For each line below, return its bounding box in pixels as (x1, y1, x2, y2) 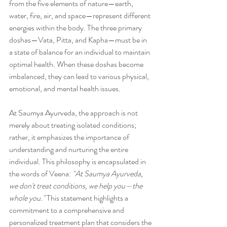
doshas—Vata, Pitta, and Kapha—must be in (9, 34, 148, 46)
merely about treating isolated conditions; (9, 119, 138, 131)
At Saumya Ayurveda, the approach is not (9, 107, 139, 119)
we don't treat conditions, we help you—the (9, 180, 144, 192)
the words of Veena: (9, 168, 72, 180)
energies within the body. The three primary (9, 22, 143, 34)
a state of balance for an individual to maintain (9, 46, 152, 58)
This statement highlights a (45, 192, 130, 204)
